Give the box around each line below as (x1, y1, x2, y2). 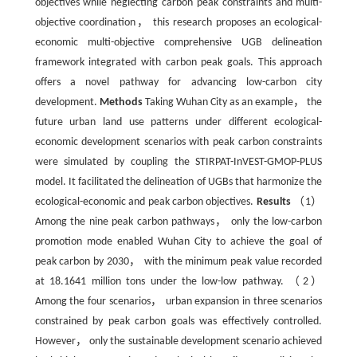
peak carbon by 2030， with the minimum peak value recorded (34, 256, 323, 268)
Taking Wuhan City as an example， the (142, 96, 323, 108)
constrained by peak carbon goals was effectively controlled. (34, 316, 323, 328)
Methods (99, 96, 143, 108)
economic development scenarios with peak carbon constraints (34, 136, 323, 148)
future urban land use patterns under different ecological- (34, 116, 323, 128)
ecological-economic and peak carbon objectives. (34, 196, 257, 208)
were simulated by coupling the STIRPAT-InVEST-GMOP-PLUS (34, 156, 323, 168)
